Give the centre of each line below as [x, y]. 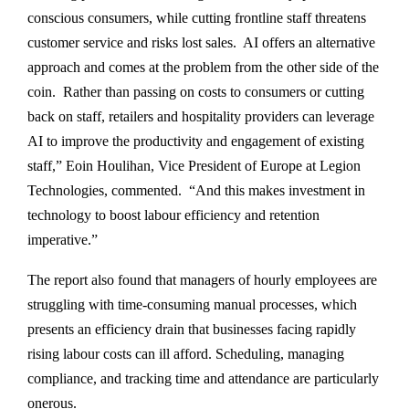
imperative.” [63, 239]
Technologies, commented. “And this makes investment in [196, 190]
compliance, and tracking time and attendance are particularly [203, 378]
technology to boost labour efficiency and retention [173, 215]
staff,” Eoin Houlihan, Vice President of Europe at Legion [194, 165]
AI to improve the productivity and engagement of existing [196, 141]
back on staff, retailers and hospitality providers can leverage [201, 116]
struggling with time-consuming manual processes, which [192, 304]
